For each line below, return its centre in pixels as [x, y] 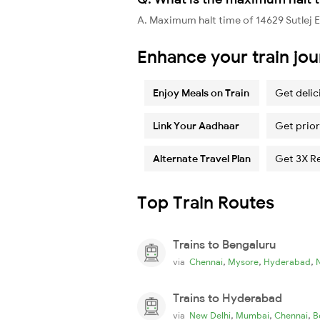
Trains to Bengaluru [224, 244]
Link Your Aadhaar [196, 125]
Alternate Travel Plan [202, 158]
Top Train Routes [206, 202]
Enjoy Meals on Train [201, 92]
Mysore [243, 261]
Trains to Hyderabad [227, 297]
